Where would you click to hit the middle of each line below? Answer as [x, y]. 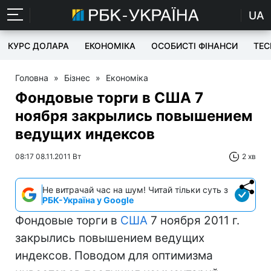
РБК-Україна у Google [88, 200]
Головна [32, 78]
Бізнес [77, 78]
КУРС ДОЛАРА [38, 46]
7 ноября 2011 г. [194, 220]
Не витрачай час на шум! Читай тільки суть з [135, 190]
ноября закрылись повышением [134, 116]
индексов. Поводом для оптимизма [114, 256]
